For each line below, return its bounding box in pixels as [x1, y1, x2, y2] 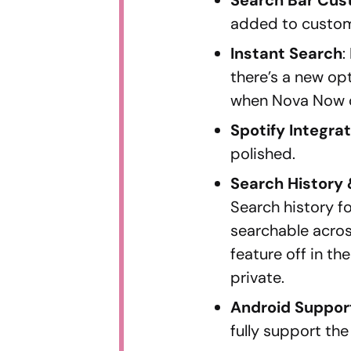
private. [230, 266, 285, 288]
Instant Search [230, 42, 343, 63]
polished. [230, 143, 296, 164]
